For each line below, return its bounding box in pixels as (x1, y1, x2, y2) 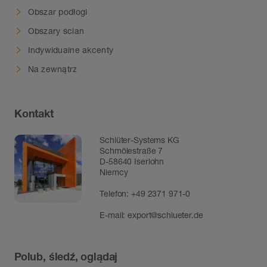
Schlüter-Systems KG (100, 135, 179, 145)
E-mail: (100, 210, 128, 221)
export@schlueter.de (128, 210, 203, 221)
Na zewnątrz (27, 63, 77, 74)
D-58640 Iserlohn (100, 156, 164, 167)
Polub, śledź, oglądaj (14, 250, 118, 263)
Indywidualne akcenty (27, 44, 114, 55)
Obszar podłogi (27, 6, 88, 17)
